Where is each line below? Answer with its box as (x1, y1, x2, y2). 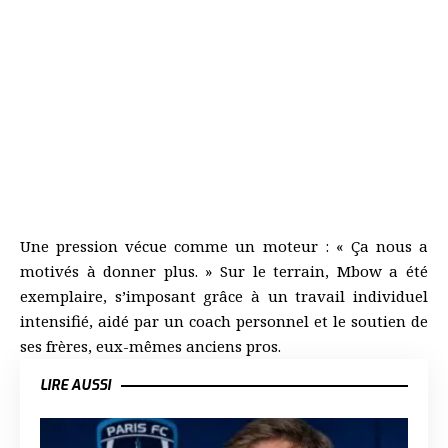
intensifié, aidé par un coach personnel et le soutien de (20, 310, 428, 331)
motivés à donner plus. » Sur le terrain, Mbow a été (20, 260, 428, 281)
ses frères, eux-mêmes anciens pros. (20, 335, 281, 356)
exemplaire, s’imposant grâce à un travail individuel (20, 285, 428, 306)
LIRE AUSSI (40, 375, 111, 395)
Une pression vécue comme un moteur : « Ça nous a (20, 235, 428, 256)
